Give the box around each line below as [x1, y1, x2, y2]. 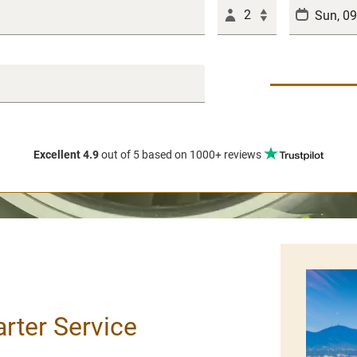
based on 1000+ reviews [142, 148, 261, 162]
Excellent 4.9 [33, 148, 99, 162]
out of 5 [99, 148, 142, 162]
